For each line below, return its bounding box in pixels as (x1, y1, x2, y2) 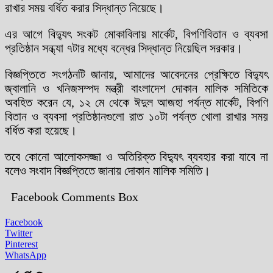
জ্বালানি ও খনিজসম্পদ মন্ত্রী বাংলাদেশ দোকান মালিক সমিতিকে (5, 81, 268, 95)
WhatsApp (5, 249, 46, 260)
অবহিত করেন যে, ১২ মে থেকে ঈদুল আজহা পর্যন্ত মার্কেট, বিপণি (5, 95, 268, 109)
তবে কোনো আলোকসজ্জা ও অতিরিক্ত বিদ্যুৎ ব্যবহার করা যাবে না (5, 149, 268, 163)
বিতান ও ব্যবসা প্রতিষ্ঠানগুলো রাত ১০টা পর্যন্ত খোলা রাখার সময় (5, 109, 268, 123)
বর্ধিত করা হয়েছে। (5, 123, 77, 137)
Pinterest (5, 238, 38, 249)
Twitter (5, 227, 32, 238)
